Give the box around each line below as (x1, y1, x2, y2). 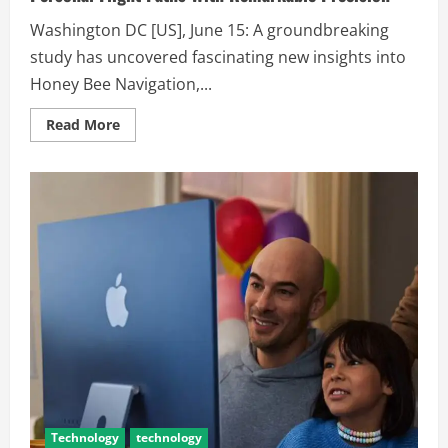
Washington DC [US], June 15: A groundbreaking (30, 18, 389, 41)
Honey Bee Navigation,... (30, 72, 212, 95)
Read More (46, 114, 120, 134)
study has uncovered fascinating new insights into (30, 45, 406, 68)
